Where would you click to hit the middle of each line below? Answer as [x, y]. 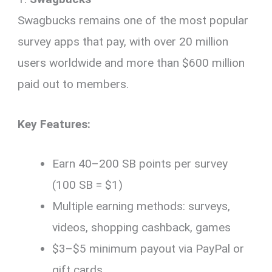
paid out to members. [73, 84]
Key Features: [54, 124]
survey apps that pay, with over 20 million [123, 42]
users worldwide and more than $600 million [131, 63]
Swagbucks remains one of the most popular [133, 21]
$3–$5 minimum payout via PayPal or [148, 249]
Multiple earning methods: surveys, [141, 206]
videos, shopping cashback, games [142, 228]
